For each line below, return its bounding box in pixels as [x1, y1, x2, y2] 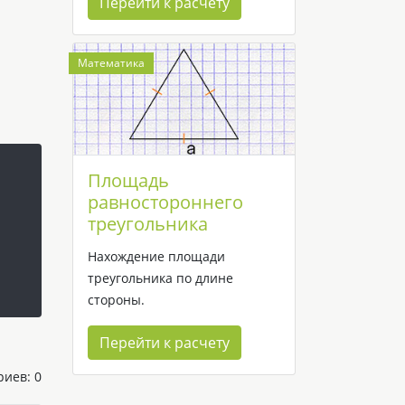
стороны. [88, 290, 145, 308]
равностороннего [88, 189, 243, 214]
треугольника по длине [88, 268, 233, 287]
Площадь [88, 167, 169, 193]
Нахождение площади [88, 247, 225, 265]
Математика [78, 55, 145, 71]
